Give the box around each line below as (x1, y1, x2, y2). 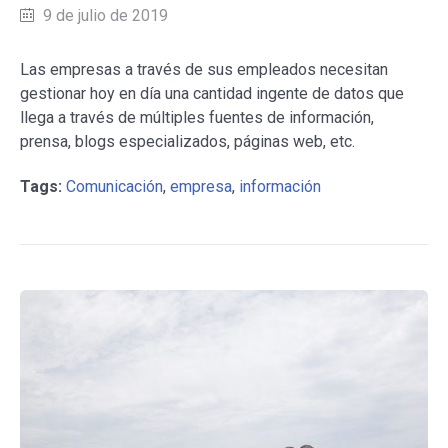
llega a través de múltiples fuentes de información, (20, 107, 374, 127)
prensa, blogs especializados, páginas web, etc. (20, 131, 355, 151)
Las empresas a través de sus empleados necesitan (20, 59, 388, 79)
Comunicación (66, 176, 163, 196)
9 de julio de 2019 (43, 5, 168, 25)
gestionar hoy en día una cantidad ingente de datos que (20, 83, 404, 103)
